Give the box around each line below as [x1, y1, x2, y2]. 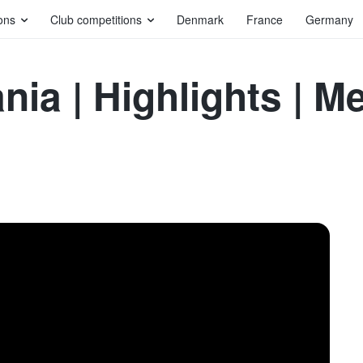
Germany [305, 11, 353, 28]
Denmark [177, 11, 224, 28]
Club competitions [50, 11, 142, 28]
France [246, 11, 283, 28]
